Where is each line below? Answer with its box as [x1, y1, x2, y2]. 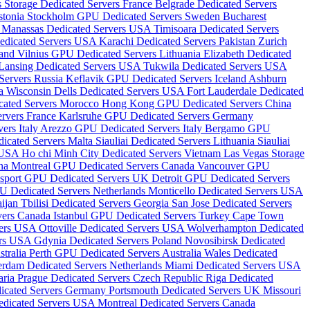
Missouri [263, 284, 301, 297]
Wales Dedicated [204, 247, 277, 259]
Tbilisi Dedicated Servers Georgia [21, 197, 172, 210]
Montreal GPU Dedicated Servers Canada [11, 160, 197, 172]
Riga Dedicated [206, 272, 273, 284]
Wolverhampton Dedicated [187, 222, 304, 235]
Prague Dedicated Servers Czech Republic [17, 272, 206, 284]
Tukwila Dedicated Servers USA [143, 60, 287, 73]
